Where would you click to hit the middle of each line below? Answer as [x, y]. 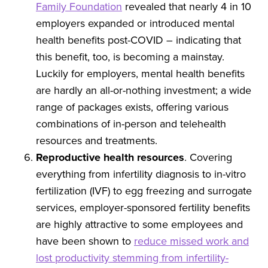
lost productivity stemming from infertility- [132, 258]
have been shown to [85, 241]
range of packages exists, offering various [132, 107]
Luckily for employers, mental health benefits [140, 74]
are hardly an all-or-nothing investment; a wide [144, 90]
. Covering [208, 157]
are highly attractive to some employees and [139, 224]
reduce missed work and [191, 241]
